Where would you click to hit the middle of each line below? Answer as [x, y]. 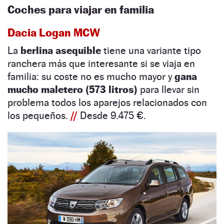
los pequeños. [39, 115]
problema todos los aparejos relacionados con [107, 102]
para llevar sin [168, 89]
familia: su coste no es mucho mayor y [91, 76]
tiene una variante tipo [151, 50]
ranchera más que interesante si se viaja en [101, 63]
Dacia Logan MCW [54, 32]
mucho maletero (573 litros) [72, 89]
